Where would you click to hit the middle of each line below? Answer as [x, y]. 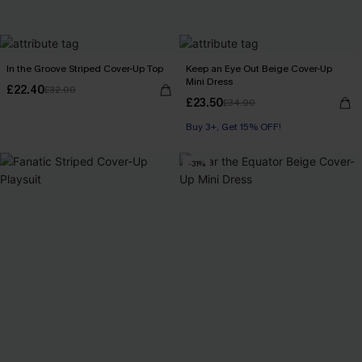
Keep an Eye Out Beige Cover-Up [259, 69]
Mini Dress [209, 82]
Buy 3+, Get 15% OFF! [234, 127]
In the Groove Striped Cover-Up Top [85, 69]
